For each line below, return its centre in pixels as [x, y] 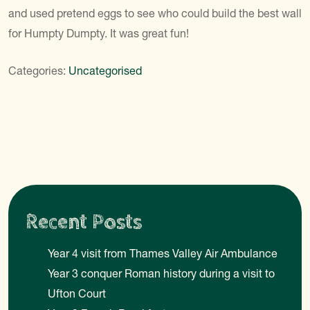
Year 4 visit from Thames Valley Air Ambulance [163, 253]
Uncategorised [105, 71]
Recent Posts [84, 222]
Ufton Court [77, 293]
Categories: [38, 71]
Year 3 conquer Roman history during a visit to [161, 273]
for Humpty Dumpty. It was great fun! [99, 33]
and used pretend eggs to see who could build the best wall [155, 13]
